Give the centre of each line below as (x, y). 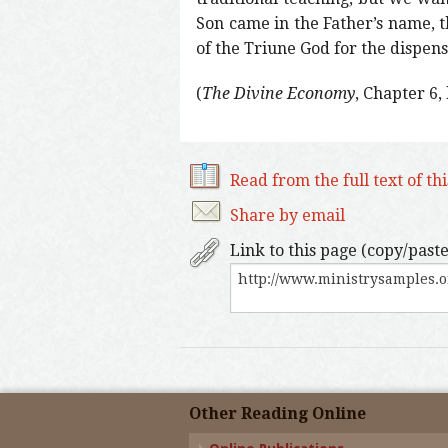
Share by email (287, 215)
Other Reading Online (277, 413)
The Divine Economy (278, 93)
